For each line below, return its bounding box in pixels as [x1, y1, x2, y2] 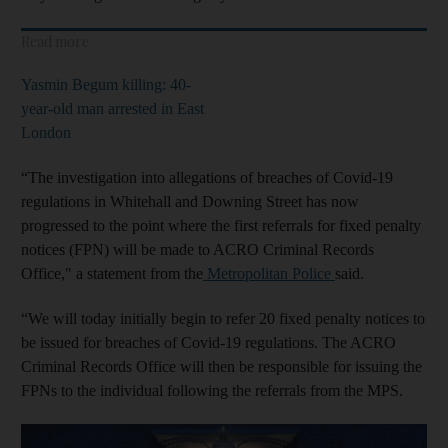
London [21, 123, 71, 141]
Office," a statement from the [21, 264, 203, 282]
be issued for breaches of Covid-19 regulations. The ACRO [21, 333, 396, 351]
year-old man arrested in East [21, 99, 204, 117]
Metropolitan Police [203, 264, 335, 282]
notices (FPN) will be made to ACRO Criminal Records [21, 240, 374, 258]
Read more [21, 31, 89, 51]
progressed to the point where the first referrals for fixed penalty [21, 216, 421, 234]
